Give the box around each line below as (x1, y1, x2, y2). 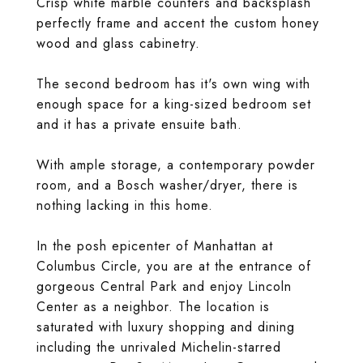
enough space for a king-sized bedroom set (36, 95, 311, 113)
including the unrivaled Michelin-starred (36, 338, 281, 357)
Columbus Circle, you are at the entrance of (36, 257, 311, 275)
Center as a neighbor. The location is (36, 297, 270, 316)
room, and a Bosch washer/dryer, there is (36, 176, 298, 194)
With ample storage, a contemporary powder (36, 156, 315, 174)
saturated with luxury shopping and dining (36, 318, 295, 336)
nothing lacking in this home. (36, 196, 213, 215)
